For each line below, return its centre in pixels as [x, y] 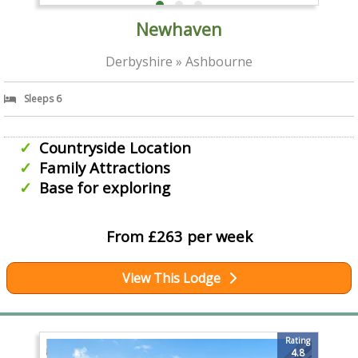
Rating [298, 340]
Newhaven [179, 29]
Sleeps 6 [43, 98]
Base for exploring [104, 187]
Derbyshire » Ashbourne [179, 61]
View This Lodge [171, 278]
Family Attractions [104, 167]
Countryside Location [115, 147]
